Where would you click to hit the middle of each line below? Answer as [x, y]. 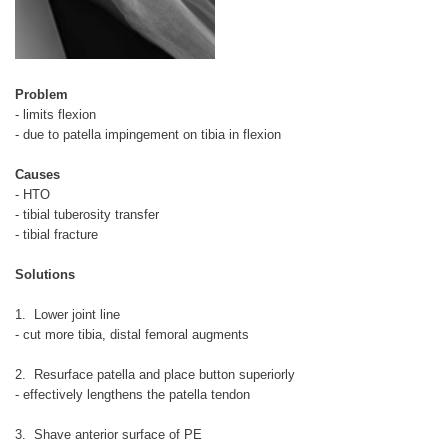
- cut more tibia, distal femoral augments [132, 334]
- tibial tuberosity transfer [87, 214]
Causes [37, 174]
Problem [41, 94]
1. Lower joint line [67, 314]
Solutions [45, 274]
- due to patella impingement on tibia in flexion [148, 134]
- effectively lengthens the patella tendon [132, 394]
